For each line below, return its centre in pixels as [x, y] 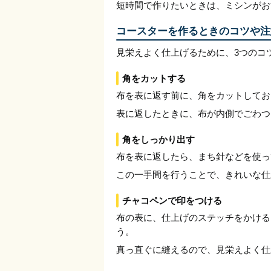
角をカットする [154, 78]
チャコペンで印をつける [172, 201]
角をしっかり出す [158, 139]
